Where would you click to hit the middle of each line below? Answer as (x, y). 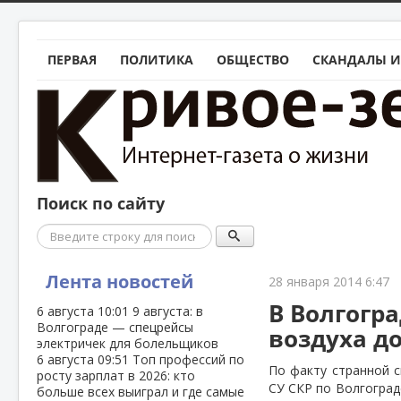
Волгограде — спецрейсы (115, 327)
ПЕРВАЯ (72, 60)
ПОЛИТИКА (157, 60)
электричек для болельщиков (128, 343)
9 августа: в (168, 311)
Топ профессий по (188, 359)
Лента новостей (119, 282)
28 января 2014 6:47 (329, 282)
